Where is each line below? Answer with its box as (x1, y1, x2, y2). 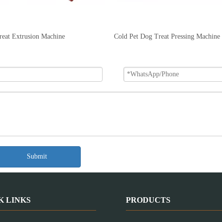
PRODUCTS (126, 195, 170, 204)
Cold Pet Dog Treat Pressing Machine (114, 32, 220, 40)
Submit (26, 153, 47, 161)
